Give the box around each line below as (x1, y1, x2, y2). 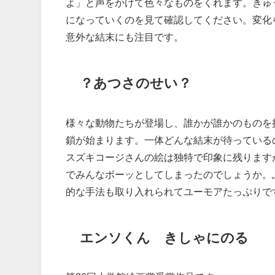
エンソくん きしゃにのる (79, 230, 249, 244)
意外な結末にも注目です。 (66, 32, 184, 42)
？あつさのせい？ (79, 76, 192, 90)
